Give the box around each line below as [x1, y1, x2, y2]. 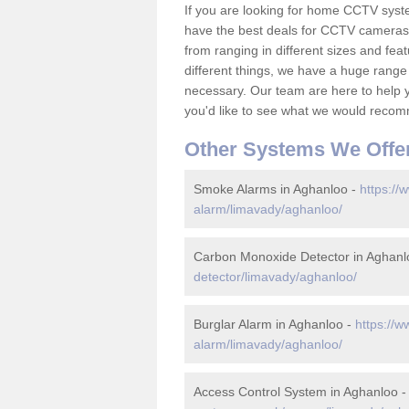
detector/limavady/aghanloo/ [194, 269, 357, 284]
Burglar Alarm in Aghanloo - [194, 317, 355, 331]
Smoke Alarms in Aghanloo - [194, 182, 360, 196]
